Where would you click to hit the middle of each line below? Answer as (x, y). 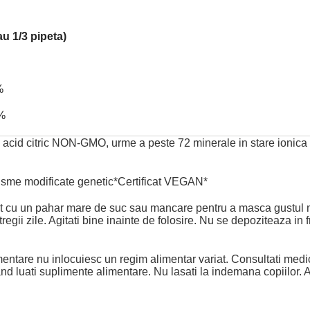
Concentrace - (258, 10)
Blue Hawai (251, 79)
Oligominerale (257, 52)
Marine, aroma (259, 65)
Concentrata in (259, 38)
